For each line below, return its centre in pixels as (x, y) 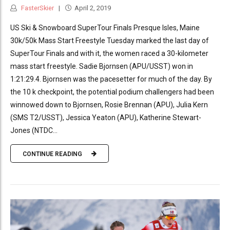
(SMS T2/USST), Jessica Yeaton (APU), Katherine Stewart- (106, 118)
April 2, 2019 (92, 8)
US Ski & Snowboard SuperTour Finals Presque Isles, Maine (105, 28)
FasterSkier (37, 8)
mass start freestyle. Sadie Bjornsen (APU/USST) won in (102, 66)
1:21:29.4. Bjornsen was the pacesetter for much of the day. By (111, 79)
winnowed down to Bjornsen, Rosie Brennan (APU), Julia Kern (109, 105)
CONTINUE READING (52, 154)
